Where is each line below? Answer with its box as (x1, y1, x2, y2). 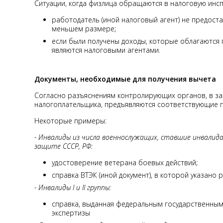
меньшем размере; (52, 23, 116, 33)
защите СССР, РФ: (34, 141, 95, 151)
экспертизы (52, 208, 90, 218)
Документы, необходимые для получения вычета (34, 74, 216, 84)
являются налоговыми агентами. (52, 45, 160, 55)
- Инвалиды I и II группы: (34, 182, 111, 192)
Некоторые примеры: (34, 115, 107, 125)
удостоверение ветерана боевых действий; (52, 157, 198, 167)
